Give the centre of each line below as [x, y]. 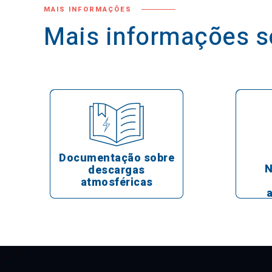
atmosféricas [117, 183]
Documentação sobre [117, 158]
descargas [117, 171]
